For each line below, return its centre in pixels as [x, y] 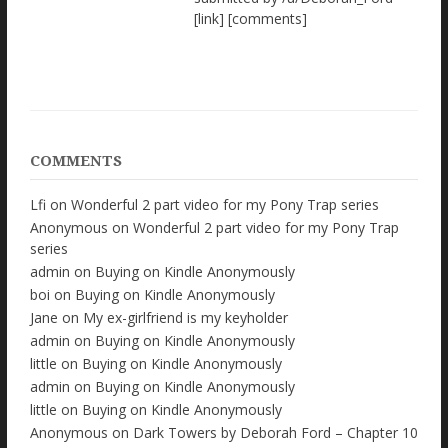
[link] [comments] [250, 18]
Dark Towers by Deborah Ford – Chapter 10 [275, 433]
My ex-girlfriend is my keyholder [185, 318]
